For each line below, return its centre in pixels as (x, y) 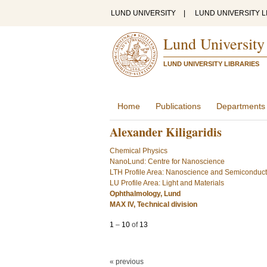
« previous (127, 262)
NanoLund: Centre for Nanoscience (167, 162)
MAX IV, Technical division (153, 204)
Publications (178, 106)
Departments (241, 106)
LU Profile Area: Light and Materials (167, 183)
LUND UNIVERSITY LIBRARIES (211, 64)
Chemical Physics (139, 151)
